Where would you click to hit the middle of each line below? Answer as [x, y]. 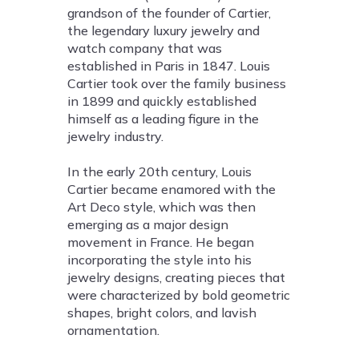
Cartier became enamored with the [171, 189]
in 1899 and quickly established [162, 101]
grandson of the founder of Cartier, [169, 13]
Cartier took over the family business [177, 83]
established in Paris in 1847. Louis [169, 66]
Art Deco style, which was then [161, 207]
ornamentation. [113, 330]
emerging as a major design [148, 224]
